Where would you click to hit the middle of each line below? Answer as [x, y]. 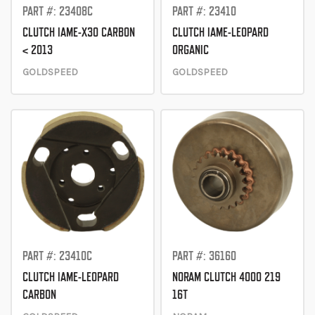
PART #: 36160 [205, 256]
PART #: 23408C [58, 11]
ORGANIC [191, 49]
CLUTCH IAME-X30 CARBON [79, 32]
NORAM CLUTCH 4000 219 [227, 277]
